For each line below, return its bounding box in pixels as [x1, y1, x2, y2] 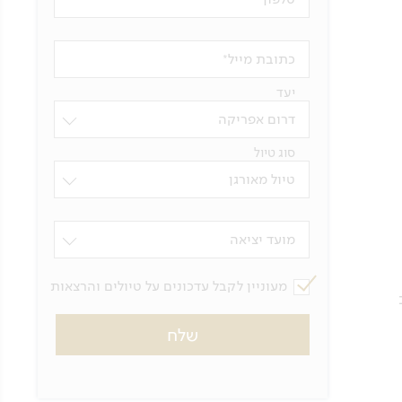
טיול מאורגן [229, 169, 295, 188]
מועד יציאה [230, 229, 295, 249]
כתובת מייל [228, 48, 295, 68]
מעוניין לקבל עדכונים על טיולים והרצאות [50, 275, 287, 295]
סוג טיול [254, 143, 295, 162]
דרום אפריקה [218, 109, 295, 128]
